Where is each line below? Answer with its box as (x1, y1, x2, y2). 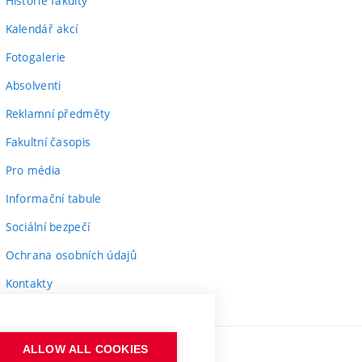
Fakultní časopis (5, 133, 91, 149)
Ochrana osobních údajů (5, 246, 137, 263)
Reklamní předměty (5, 105, 111, 121)
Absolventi (5, 77, 61, 93)
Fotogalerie (5, 48, 66, 65)
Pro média (5, 162, 61, 178)
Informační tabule (5, 190, 102, 206)
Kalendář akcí (5, 20, 78, 36)
